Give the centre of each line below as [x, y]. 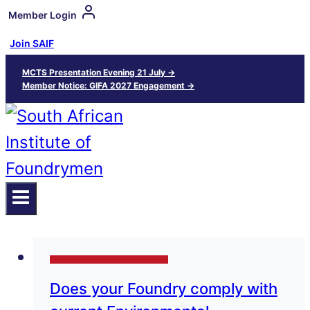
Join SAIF [32, 43]
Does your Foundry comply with [164, 289]
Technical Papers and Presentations [109, 260]
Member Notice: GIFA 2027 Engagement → [108, 85]
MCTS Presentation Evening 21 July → [99, 72]
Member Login [43, 15]
